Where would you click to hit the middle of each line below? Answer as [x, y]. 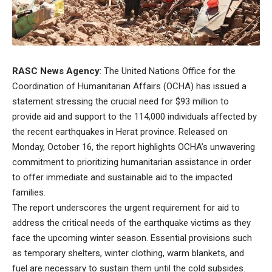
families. [29, 193]
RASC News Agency [56, 71]
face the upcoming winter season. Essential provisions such [132, 238]
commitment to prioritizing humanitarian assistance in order [132, 162]
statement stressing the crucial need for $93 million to [121, 102]
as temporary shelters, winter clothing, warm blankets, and [128, 253]
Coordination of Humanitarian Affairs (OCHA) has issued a [129, 87]
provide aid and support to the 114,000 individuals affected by [134, 117]
